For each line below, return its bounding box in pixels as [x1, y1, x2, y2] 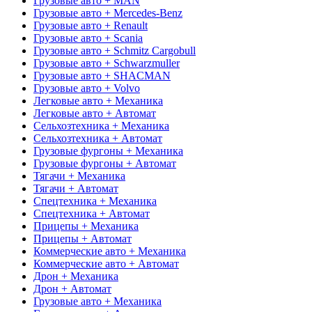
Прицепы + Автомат [33, 232, 132, 244]
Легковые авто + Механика [33, 94, 163, 107]
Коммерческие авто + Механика [33, 244, 186, 257]
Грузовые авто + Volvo [33, 81, 140, 94]
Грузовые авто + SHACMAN [33, 69, 171, 81]
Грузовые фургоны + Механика [33, 144, 183, 157]
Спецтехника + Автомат [33, 207, 150, 219]
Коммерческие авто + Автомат [33, 257, 179, 270]
